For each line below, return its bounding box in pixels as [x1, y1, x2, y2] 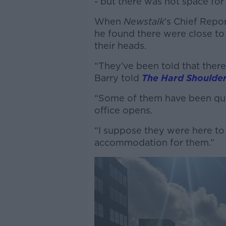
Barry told [94, 73, 142, 83]
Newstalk [123, 16, 164, 27]
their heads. [94, 40, 146, 51]
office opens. [94, 105, 152, 116]
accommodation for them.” [94, 137, 214, 148]
